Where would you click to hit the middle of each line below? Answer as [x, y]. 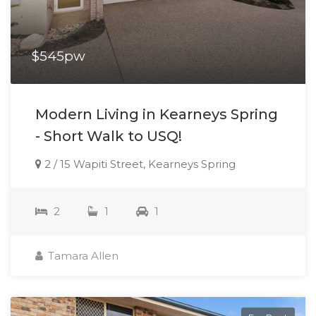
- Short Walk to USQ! [109, 136]
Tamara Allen [82, 255]
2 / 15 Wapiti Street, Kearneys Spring [139, 164]
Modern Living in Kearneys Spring [157, 114]
